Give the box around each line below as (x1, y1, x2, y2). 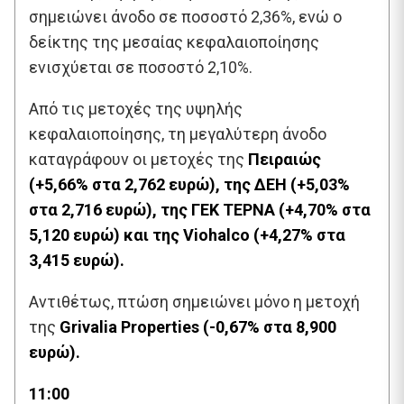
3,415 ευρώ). (29, 250, 124, 270)
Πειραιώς (244, 149, 321, 169)
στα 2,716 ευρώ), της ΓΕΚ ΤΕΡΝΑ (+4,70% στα (29, 199, 371, 219)
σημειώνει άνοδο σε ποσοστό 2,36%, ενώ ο (29, 6, 342, 26)
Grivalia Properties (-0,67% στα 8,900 (60, 317, 336, 336)
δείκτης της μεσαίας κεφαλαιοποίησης (29, 32, 319, 51)
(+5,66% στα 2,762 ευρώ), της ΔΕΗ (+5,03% (29, 174, 350, 194)
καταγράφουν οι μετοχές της (29, 149, 244, 169)
